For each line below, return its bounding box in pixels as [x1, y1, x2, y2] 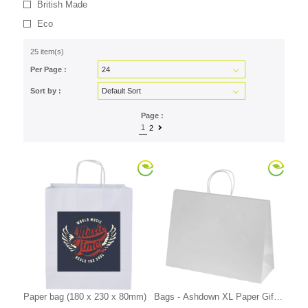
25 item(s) [30, 47, 64, 56]
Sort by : [30, 87, 61, 95]
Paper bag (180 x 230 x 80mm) [23, 291, 146, 302]
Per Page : [30, 65, 67, 74]
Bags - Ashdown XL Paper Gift [153, 291, 276, 302]
